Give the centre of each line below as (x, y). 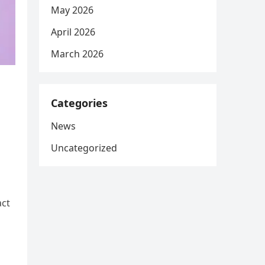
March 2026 (77, 54)
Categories (79, 103)
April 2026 (73, 32)
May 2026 (72, 10)
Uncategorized (84, 148)
